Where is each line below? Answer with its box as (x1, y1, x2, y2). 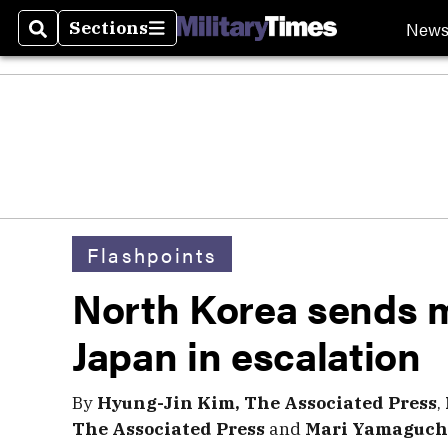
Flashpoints (87, 239, 217, 269)
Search (29, 28, 94, 52)
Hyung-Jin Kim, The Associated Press (97, 391, 437, 414)
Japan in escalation (72, 326, 421, 383)
